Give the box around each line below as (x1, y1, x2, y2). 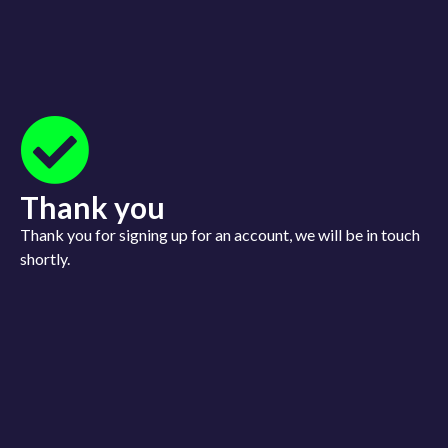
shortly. (20, 249, 70, 268)
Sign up (271, 28, 320, 46)
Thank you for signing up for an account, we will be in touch (20, 225, 420, 244)
